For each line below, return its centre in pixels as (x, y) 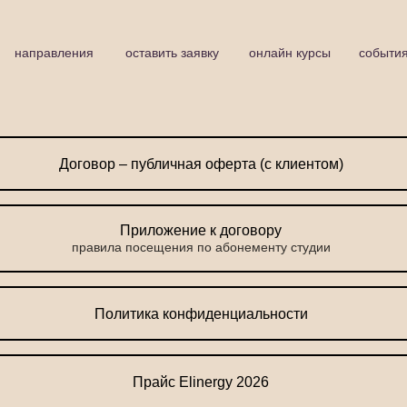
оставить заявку (172, 52)
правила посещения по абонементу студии (201, 247)
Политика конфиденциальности (201, 313)
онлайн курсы (290, 52)
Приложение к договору (201, 230)
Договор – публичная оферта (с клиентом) (201, 164)
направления (54, 52)
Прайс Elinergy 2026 (201, 382)
